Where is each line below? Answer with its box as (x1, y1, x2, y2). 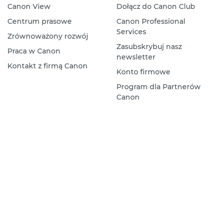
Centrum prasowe (7, 17, 72, 26)
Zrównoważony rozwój (7, 32, 88, 41)
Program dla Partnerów (116, 82, 201, 91)
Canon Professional (116, 17, 185, 26)
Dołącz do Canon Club (116, 2, 195, 11)
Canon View (7, 2, 51, 11)
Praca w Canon (7, 47, 60, 55)
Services (116, 27, 146, 36)
